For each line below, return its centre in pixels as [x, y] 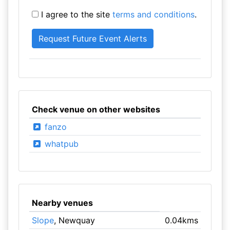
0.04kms [182, 220]
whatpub [60, 144]
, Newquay [74, 220]
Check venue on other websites [96, 109]
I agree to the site [75, 14]
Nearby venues [62, 203]
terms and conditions [153, 14]
